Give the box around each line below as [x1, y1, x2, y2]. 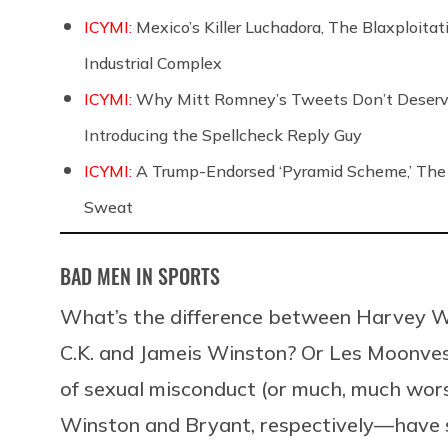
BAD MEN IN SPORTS [60, 260, 220, 291]
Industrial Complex [84, 52, 222, 73]
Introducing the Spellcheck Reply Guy [84, 124, 362, 145]
